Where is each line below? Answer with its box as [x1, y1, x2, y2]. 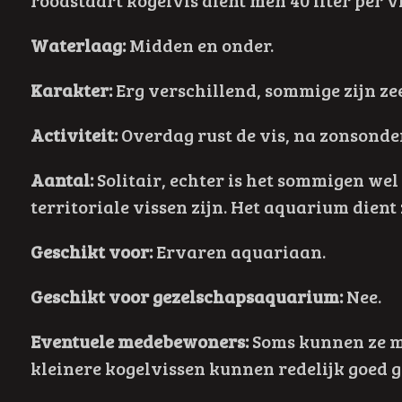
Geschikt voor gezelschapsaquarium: [30, 284, 343, 310]
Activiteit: [30, 122, 118, 148]
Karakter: [30, 77, 112, 103]
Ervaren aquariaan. [155, 239, 326, 265]
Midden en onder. [128, 32, 274, 58]
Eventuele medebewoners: [30, 328, 249, 354]
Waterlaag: [30, 32, 126, 58]
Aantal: [30, 167, 93, 193]
